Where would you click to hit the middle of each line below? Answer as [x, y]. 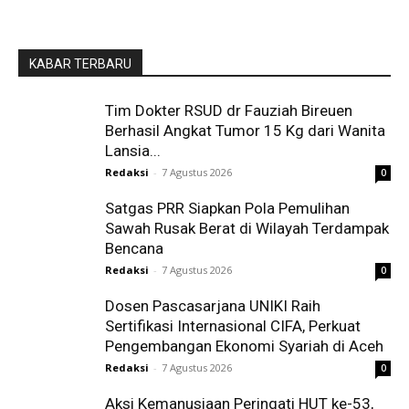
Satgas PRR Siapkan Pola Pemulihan [227, 208]
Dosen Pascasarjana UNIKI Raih [213, 305]
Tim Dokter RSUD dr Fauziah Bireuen [229, 110]
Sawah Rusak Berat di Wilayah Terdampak [247, 228]
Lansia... [133, 150]
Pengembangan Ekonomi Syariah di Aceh [244, 346]
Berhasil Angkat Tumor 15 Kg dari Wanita [245, 130]
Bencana [134, 248]
